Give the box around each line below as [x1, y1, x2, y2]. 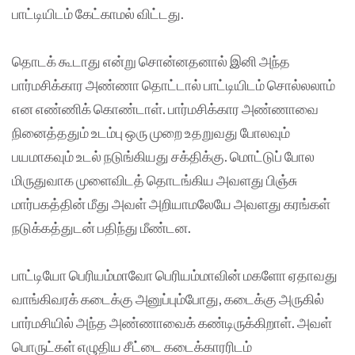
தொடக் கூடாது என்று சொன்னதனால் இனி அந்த [12, 52, 290, 70]
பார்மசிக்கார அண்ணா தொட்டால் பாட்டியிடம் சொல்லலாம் [12, 75, 335, 94]
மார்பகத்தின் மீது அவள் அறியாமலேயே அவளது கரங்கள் [12, 194, 330, 212]
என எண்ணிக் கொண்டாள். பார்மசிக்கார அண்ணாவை [12, 99, 319, 117]
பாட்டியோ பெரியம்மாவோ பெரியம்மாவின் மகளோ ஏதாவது [12, 265, 338, 284]
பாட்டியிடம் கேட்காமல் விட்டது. [12, 4, 184, 22]
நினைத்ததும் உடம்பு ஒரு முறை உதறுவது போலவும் [12, 123, 290, 141]
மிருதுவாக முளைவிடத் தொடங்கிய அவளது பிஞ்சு [12, 170, 297, 189]
